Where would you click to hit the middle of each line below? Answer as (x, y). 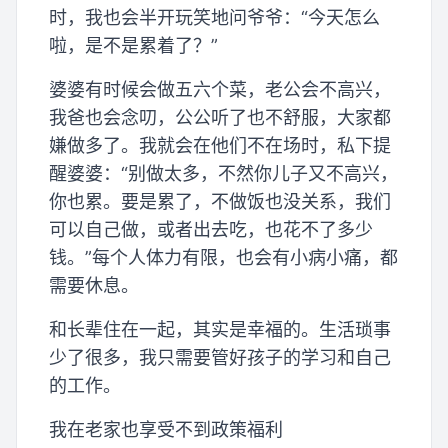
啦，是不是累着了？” (133, 46)
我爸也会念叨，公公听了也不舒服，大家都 (220, 118)
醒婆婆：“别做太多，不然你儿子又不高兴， (223, 174)
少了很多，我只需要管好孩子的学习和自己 (220, 358)
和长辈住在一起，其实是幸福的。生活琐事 (220, 330)
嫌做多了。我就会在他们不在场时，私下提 (220, 146)
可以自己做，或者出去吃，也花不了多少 (211, 230)
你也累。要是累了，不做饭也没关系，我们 (220, 202)
